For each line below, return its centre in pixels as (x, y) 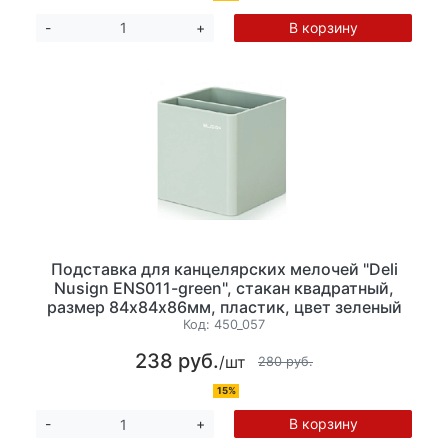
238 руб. (177, 361)
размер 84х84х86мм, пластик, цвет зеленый (224, 306)
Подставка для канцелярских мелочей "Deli (224, 268)
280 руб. (285, 361)
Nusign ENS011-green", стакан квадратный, (224, 287)
